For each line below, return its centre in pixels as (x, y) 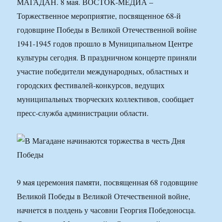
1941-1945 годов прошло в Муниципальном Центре (105, 44)
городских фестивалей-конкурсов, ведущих (91, 85)
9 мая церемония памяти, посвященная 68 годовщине (108, 182)
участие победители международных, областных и (103, 71)
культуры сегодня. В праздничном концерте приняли (107, 57)
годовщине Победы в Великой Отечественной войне (107, 30)
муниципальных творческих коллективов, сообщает (106, 99)
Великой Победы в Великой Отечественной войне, (104, 196)
